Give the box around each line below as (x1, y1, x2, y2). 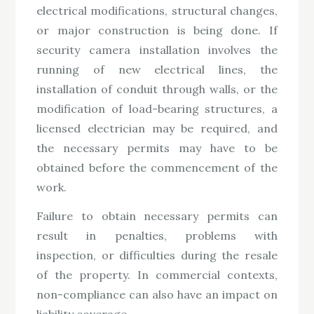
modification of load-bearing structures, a (36, 102, 278, 116)
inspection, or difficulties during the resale (36, 247, 278, 262)
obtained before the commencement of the (36, 161, 278, 175)
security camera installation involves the (36, 43, 278, 57)
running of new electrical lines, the (36, 62, 278, 77)
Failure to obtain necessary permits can (36, 208, 278, 223)
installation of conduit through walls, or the (36, 82, 278, 97)
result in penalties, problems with (36, 228, 278, 243)
